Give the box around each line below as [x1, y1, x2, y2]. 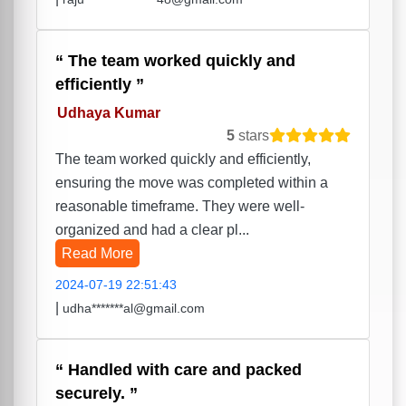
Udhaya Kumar [56, 104, 160, 121]
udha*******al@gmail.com [63, 301, 205, 316]
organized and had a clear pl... [55, 222, 249, 238]
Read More [62, 246, 133, 262]
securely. [55, 384, 130, 403]
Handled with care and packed [63, 361, 302, 380]
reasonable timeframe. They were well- [55, 198, 304, 215]
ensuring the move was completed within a [55, 175, 328, 191]
